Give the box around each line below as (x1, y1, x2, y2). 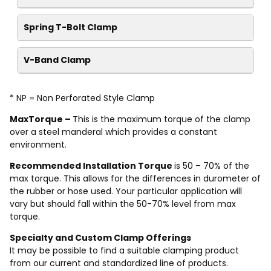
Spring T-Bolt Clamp (24, 21, 117, 33)
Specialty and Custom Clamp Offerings (10, 232, 191, 244)
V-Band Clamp (24, 54, 91, 66)
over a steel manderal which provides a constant (10, 126, 217, 138)
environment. (10, 139, 67, 151)
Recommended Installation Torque (10, 160, 174, 172)
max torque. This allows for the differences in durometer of (10, 172, 261, 184)
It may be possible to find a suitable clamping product (10, 244, 239, 256)
